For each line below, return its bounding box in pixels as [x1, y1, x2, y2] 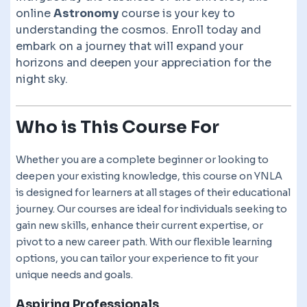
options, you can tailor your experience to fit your [16, 251, 258, 265]
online [16, 5, 53, 21]
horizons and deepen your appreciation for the [16, 55, 271, 70]
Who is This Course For [16, 116, 219, 138]
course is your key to [119, 5, 235, 21]
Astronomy [53, 5, 119, 21]
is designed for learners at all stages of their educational [16, 186, 291, 199]
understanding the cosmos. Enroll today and [16, 22, 261, 37]
